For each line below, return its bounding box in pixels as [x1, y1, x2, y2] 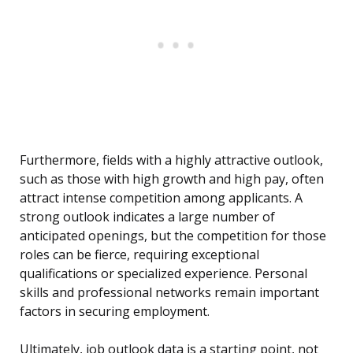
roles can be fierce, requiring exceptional [20, 246, 259, 264]
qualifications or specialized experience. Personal [20, 265, 307, 283]
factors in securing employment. [20, 303, 210, 321]
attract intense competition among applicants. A [20, 189, 303, 207]
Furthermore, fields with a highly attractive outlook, [20, 151, 323, 169]
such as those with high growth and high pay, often [20, 170, 324, 188]
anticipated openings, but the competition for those [20, 227, 326, 245]
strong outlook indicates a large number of [20, 208, 275, 226]
